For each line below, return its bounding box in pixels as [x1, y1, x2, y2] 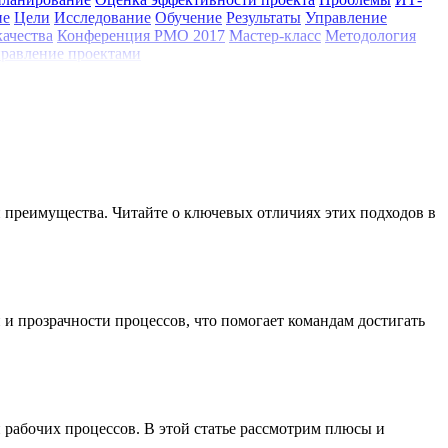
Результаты [226, 9, 301, 26]
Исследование [54, 9, 151, 26]
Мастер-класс [229, 27, 321, 44]
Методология [325, 27, 416, 44]
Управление [305, 9, 387, 26]
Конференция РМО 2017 [57, 27, 225, 44]
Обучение [155, 9, 222, 26]
